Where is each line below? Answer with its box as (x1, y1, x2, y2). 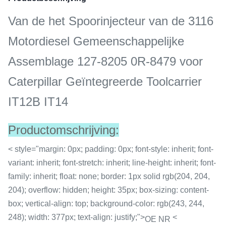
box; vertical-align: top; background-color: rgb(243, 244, (8, 199, 204, 208)
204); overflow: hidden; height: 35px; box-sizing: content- (8, 186, 209, 194)
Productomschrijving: (8, 123, 119, 137)
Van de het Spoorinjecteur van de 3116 (8, 14, 213, 28)
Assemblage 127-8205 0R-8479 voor (8, 54, 203, 68)
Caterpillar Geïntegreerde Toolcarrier (8, 75, 202, 88)
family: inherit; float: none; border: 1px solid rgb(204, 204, (8, 172, 210, 181)
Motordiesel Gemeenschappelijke (8, 34, 184, 48)
